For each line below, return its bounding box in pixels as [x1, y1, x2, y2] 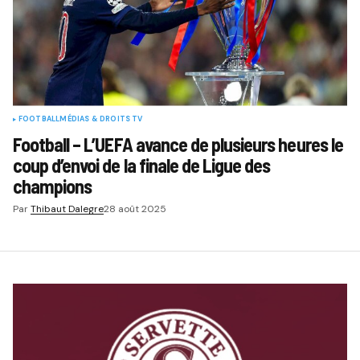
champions [12, 174, 92, 198]
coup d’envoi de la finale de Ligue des [12, 153, 271, 177]
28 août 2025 [103, 202, 166, 215]
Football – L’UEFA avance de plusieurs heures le [12, 132, 343, 156]
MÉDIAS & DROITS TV [59, 113, 143, 124]
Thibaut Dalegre [30, 202, 104, 215]
